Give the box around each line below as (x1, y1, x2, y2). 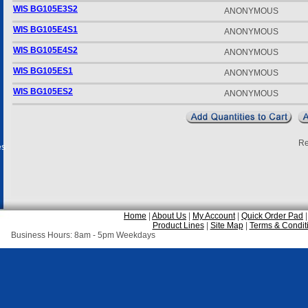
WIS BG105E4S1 (13, 25, 78, 34)
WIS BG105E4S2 (13, 45, 78, 55)
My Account (192, 211, 235, 221)
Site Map (210, 221, 243, 230)
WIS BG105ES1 (13, 66, 73, 76)
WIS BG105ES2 (13, 87, 73, 96)
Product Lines (152, 221, 204, 230)
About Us (152, 211, 186, 221)
